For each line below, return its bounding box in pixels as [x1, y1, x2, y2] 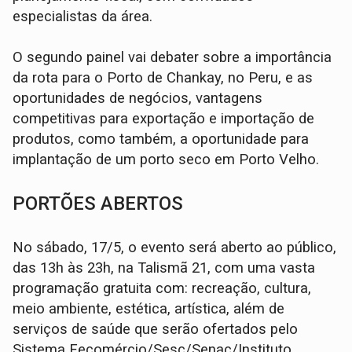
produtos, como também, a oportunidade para [13, 130, 310, 148]
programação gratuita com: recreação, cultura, [13, 279, 312, 297]
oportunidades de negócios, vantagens [13, 89, 263, 107]
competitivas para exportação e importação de [13, 109, 315, 127]
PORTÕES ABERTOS [13, 192, 184, 214]
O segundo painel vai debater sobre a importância [13, 48, 332, 66]
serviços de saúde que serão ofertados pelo [13, 320, 299, 338]
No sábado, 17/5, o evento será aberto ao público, [13, 238, 337, 256]
